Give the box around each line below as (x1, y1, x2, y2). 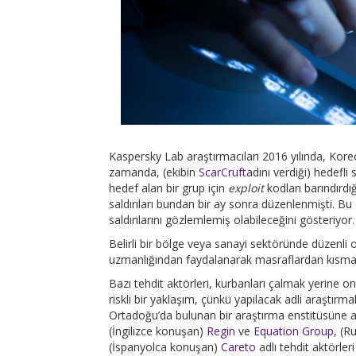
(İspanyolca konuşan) (109, 339, 221, 354)
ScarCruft (199, 164, 246, 180)
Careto (221, 339, 256, 354)
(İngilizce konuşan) (109, 323, 207, 339)
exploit (228, 180, 267, 195)
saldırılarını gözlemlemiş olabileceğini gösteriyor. (109, 211, 354, 227)
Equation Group (253, 323, 334, 339)
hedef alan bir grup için (109, 180, 228, 195)
